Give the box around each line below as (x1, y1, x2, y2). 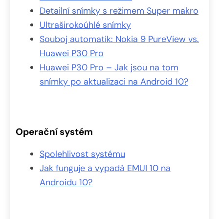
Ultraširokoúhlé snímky (40, 19, 131, 31)
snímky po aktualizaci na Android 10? (40, 75, 188, 88)
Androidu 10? (40, 176, 92, 188)
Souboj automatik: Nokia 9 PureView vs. (40, 33, 199, 45)
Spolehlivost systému (40, 148, 125, 160)
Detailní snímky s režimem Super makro (40, 4, 198, 17)
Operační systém (16, 125, 93, 138)
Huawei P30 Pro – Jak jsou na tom (40, 61, 178, 73)
